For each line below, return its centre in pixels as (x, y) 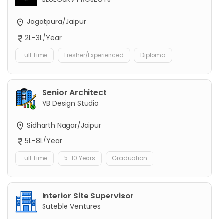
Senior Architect (74, 92)
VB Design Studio (70, 103)
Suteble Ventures (71, 206)
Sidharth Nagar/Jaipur (63, 125)
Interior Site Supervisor (88, 196)
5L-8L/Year (44, 141)
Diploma (153, 55)
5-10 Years (80, 158)
